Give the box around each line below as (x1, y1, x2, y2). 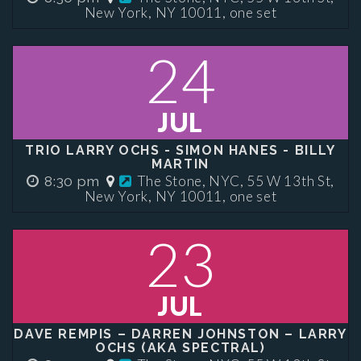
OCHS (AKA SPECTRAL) (95, 340, 266, 355)
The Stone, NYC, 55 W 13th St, (136, 172, 335, 189)
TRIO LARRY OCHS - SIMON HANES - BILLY (25, 143, 336, 158)
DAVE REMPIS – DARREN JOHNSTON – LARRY (14, 326, 347, 342)
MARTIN (151, 156, 210, 172)
